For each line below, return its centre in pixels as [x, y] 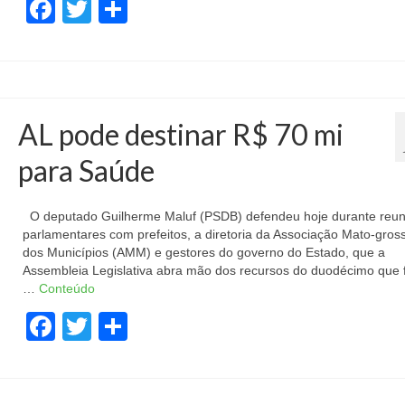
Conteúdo [66, 288]
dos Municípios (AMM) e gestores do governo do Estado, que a [203, 252]
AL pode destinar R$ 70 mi [180, 134]
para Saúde [86, 170]
